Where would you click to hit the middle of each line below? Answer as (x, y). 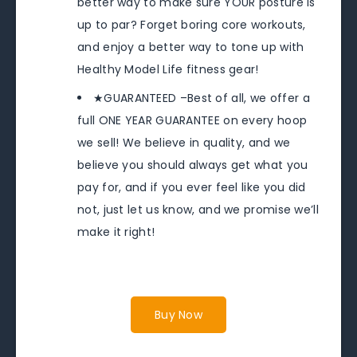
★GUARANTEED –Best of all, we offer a (202, 98)
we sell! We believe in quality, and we (184, 143)
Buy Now (178, 315)
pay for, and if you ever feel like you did (192, 188)
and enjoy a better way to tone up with (191, 47)
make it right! (116, 232)
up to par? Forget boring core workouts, (192, 25)
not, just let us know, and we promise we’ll (198, 210)
